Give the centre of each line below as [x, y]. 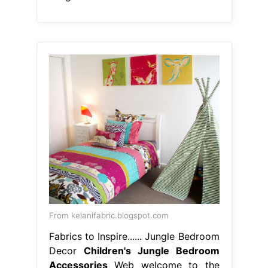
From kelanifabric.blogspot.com [109, 215]
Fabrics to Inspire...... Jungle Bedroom [134, 236]
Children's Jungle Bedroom [151, 250]
